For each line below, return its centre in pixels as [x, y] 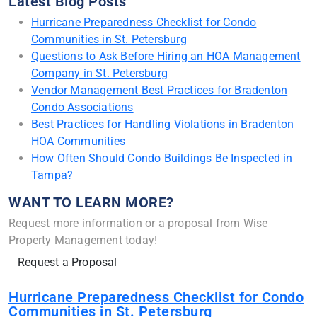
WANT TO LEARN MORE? [91, 203]
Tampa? [52, 175]
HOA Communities [78, 142]
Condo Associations [82, 108]
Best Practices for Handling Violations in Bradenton [163, 125]
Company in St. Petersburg [99, 74]
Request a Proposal [68, 263]
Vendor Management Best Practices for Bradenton [160, 91]
